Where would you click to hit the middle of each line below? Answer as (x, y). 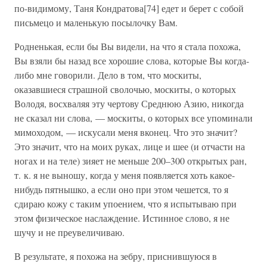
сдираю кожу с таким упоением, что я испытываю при (125, 204)
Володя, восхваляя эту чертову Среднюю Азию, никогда (129, 103)
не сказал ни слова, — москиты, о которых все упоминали (133, 118)
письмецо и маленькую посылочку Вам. (96, 22)
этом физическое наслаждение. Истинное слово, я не (122, 218)
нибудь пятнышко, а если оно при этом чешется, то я (121, 189)
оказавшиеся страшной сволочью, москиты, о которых (125, 89)
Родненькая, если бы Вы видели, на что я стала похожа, (128, 46)
